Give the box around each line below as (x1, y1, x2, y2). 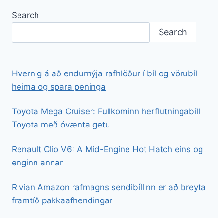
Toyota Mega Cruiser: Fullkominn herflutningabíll (12, 106, 200, 116)
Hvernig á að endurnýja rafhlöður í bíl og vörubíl (12, 68, 197, 78)
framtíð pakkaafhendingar (12, 195, 112, 205)
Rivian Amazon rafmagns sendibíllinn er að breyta (12, 182, 206, 192)
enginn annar (12, 157, 63, 167)
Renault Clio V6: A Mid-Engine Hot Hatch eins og (12, 144, 203, 154)
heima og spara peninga (12, 81, 106, 91)
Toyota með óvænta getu (12, 119, 110, 129)
